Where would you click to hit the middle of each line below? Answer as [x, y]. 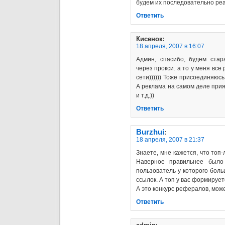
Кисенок [149, 39]
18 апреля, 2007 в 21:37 [170, 139]
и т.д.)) [145, 95]
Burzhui [150, 132]
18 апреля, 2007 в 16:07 [170, 46]
